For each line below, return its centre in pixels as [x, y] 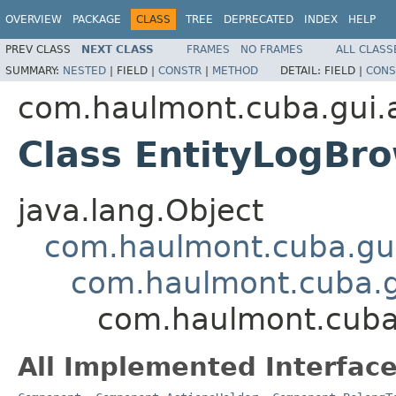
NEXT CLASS [118, 49]
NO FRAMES [272, 49]
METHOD [235, 70]
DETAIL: [302, 70]
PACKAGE [97, 19]
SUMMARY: [34, 70]
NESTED [84, 70]
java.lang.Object [141, 210]
